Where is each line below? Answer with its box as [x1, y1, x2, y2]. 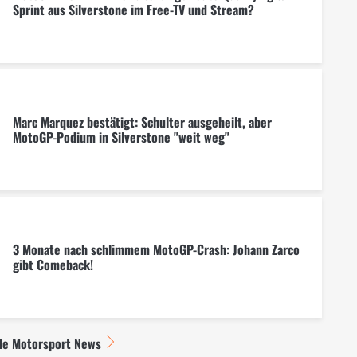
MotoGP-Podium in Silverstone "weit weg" [12, 127, 229, 147]
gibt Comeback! [12, 254, 93, 274]
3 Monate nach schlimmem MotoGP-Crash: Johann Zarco [12, 239, 300, 259]
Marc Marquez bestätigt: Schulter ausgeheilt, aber [12, 112, 272, 131]
